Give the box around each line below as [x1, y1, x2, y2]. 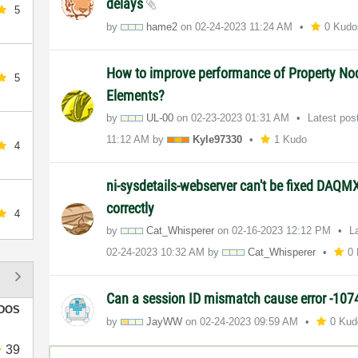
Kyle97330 [193, 133, 243, 145]
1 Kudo [274, 133, 308, 145]
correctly [106, 199, 155, 217]
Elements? [106, 86, 165, 104]
